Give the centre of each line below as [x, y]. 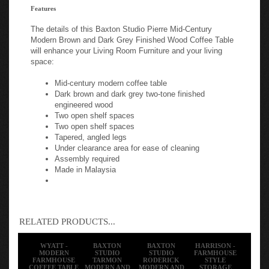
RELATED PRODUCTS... [67, 218]
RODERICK [161, 256]
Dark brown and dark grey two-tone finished [130, 90]
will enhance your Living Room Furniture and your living [126, 47]
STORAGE [215, 264]
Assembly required [87, 155]
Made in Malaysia [85, 166]
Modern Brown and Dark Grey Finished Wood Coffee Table [132, 36]
